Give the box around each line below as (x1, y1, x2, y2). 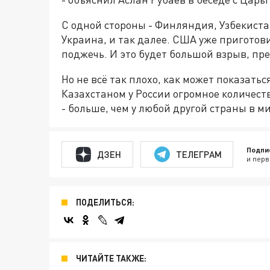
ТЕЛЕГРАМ (175, 148, 222, 160)
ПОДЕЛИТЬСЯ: (76, 197, 134, 208)
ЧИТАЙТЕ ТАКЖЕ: (76, 253, 146, 264)
